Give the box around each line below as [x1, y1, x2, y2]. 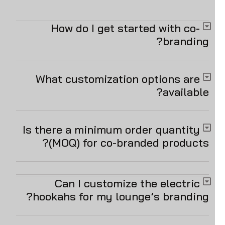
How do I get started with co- [61, 21, 210, 35]
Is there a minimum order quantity [33, 122, 210, 137]
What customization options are [46, 71, 210, 86]
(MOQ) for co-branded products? [59, 135, 219, 150]
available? [173, 84, 219, 99]
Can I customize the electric [65, 176, 210, 190]
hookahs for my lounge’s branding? [43, 189, 219, 203]
